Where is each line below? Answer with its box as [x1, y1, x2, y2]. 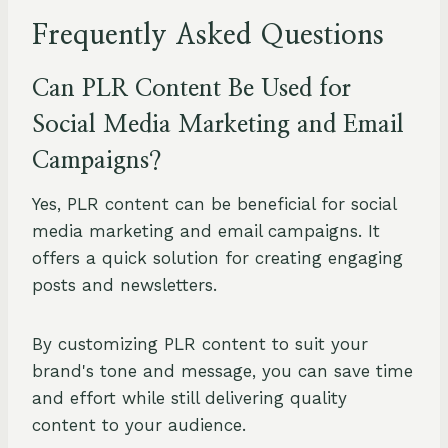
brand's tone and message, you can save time [32, 361, 413, 382]
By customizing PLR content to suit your [32, 334, 368, 355]
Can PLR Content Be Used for [32, 77, 351, 102]
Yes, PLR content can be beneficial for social [32, 194, 396, 215]
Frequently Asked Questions [32, 22, 384, 51]
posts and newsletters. [32, 275, 217, 296]
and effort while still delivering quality [32, 388, 347, 409]
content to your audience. [32, 415, 246, 436]
